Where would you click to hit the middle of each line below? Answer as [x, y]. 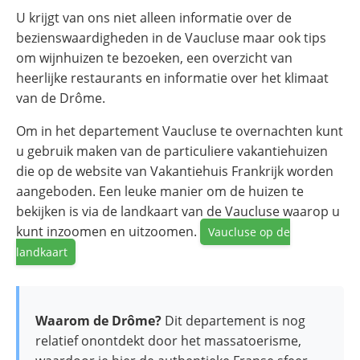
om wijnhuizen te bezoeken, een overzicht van [154, 58]
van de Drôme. [61, 98]
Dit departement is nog [233, 321]
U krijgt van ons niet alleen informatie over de [154, 18]
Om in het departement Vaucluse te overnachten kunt [180, 131]
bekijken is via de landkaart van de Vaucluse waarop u [178, 212]
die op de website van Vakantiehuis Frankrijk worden [175, 172]
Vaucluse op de [249, 232]
